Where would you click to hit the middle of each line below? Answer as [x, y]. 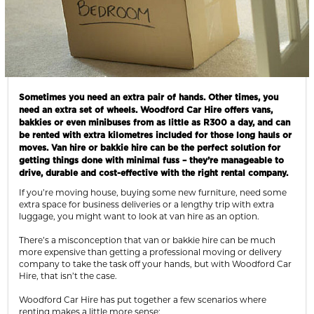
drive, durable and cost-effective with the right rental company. [153, 173]
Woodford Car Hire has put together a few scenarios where [143, 299]
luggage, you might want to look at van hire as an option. [139, 216]
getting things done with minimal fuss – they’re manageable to [151, 160]
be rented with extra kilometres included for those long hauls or [155, 135]
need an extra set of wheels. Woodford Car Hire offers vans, [146, 110]
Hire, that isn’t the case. [68, 275]
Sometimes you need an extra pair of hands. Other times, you [149, 97]
